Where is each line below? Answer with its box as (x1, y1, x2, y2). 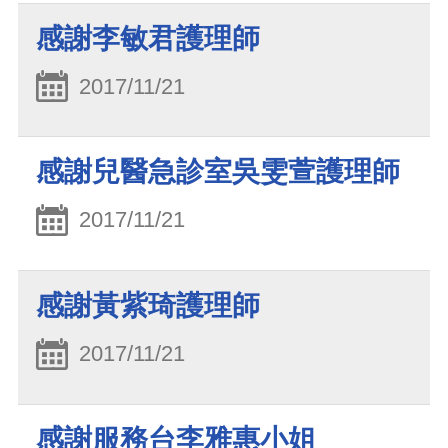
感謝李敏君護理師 (36, 22, 260, 54)
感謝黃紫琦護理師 (36, 289, 260, 321)
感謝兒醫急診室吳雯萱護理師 (36, 156, 400, 188)
